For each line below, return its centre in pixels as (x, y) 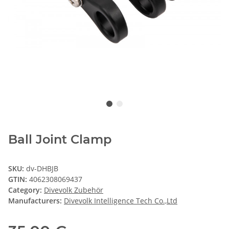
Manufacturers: (35, 200)
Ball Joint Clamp (60, 139)
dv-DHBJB (42, 168)
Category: (26, 190)
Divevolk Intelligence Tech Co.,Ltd (121, 200)
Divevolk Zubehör (74, 190)
